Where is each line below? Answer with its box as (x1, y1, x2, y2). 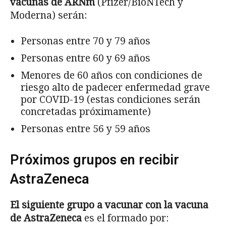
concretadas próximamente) (21, 105, 151, 118)
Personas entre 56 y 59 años (21, 123, 150, 135)
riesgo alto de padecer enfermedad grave (21, 81, 210, 93)
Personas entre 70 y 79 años (21, 35, 150, 47)
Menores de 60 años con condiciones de (21, 69, 202, 81)
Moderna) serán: (10, 9, 87, 21)
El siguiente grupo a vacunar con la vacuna (10, 199, 208, 211)
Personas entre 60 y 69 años (21, 52, 150, 64)
